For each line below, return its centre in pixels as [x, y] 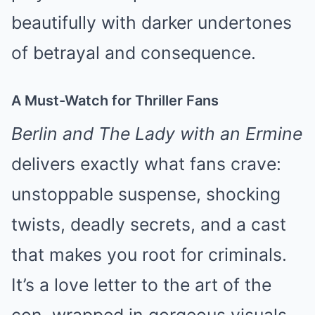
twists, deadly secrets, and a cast [149, 224]
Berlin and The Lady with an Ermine [157, 134]
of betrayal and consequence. [134, 53]
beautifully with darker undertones [152, 22]
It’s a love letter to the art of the [141, 285]
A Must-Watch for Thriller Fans [115, 101]
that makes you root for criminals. [149, 255]
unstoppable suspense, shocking [146, 194]
